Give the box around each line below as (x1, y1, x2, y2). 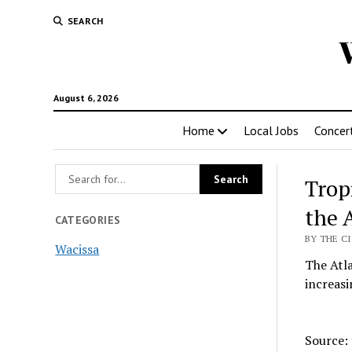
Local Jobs (244, 123, 299, 138)
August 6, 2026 (53, 92, 119, 104)
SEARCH (67, 15, 104, 27)
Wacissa (55, 240, 100, 258)
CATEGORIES (55, 213, 121, 227)
